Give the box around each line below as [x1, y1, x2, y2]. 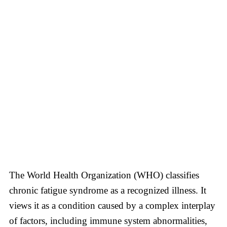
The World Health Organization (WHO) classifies [9, 170, 199, 181]
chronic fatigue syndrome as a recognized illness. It [9, 185, 206, 196]
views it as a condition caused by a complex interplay [9, 200, 215, 211]
